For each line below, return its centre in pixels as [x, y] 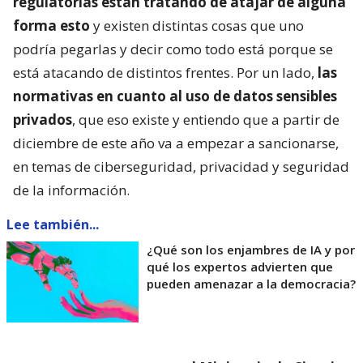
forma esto [51, 26]
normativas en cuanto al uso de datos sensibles [175, 96]
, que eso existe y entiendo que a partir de [206, 120]
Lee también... [53, 225]
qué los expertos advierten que [240, 267]
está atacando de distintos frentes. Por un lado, [165, 73]
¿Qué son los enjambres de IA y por [251, 250]
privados [43, 120]
